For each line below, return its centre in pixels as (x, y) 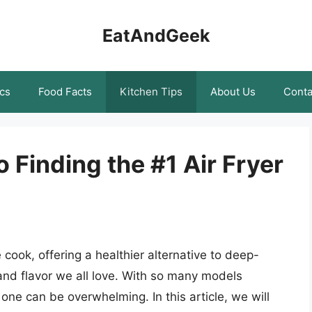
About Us (233, 92)
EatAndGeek (156, 36)
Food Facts (65, 92)
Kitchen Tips (151, 92)
